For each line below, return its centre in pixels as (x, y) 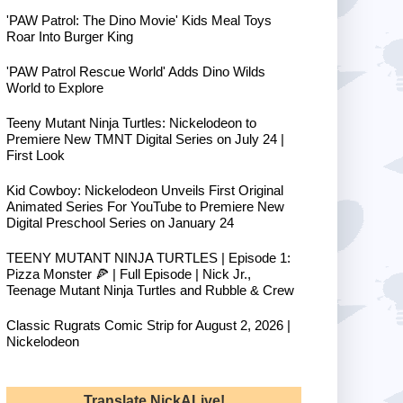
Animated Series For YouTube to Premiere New (145, 207)
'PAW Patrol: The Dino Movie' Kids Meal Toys (139, 21)
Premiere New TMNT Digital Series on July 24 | (145, 139)
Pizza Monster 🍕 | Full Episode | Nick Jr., (129, 274)
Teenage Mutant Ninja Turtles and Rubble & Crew (150, 291)
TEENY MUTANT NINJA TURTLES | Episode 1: (148, 258)
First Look (36, 156)
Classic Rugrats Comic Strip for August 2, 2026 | (148, 326)
